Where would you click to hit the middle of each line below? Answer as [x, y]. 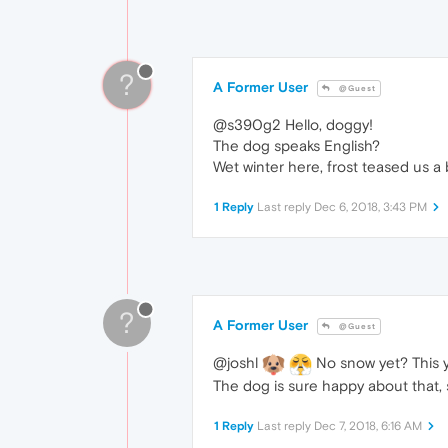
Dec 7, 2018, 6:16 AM [368, 425]
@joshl [237, 362]
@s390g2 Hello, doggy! [293, 124]
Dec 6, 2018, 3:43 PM [370, 206]
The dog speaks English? [296, 145]
